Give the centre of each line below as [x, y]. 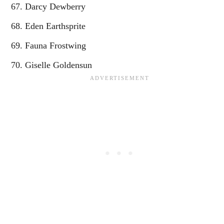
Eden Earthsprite [55, 26]
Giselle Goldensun [58, 65]
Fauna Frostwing [55, 45]
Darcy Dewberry [55, 6]
